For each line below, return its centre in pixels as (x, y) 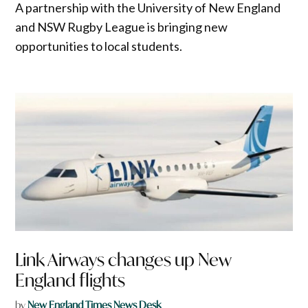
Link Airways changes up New (123, 260)
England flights (70, 280)
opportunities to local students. (99, 46)
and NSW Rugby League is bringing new (122, 26)
